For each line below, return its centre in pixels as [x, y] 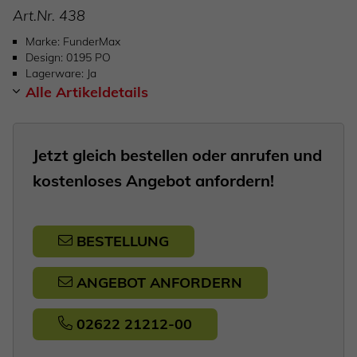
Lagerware [53, 74]
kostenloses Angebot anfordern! [153, 181]
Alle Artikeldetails [87, 92]
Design [43, 58]
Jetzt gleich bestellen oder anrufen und [177, 155]
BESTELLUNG [123, 241]
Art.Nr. [36, 16]
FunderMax [92, 42]
